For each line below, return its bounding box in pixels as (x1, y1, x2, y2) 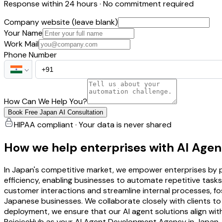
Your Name (4, 27, 43, 38)
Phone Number (4, 49, 57, 60)
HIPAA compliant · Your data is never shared (14, 119, 171, 130)
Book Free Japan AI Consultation (8, 108, 103, 116)
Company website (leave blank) (4, 16, 118, 27)
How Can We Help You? (4, 96, 87, 107)
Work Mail (4, 38, 39, 49)
